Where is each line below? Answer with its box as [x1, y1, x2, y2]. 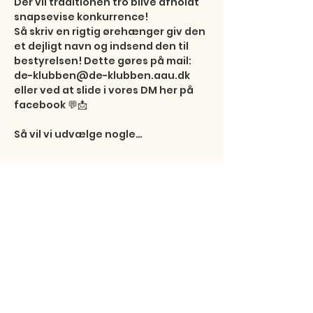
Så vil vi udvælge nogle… [14, 127, 143, 141]
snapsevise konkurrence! [14, 10, 150, 24]
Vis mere [14, 164, 59, 178]
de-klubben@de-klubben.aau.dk [14, 68, 192, 82]
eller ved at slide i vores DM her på [14, 83, 196, 97]
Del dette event [14, 203, 124, 222]
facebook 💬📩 [14, 98, 89, 112]
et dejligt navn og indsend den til [14, 39, 191, 53]
